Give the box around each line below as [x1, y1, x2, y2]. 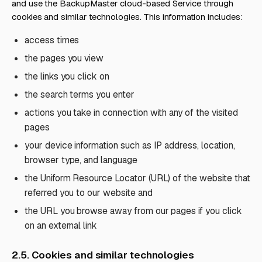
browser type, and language [25, 154, 137, 166]
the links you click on [25, 70, 109, 82]
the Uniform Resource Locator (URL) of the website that [25, 172, 250, 184]
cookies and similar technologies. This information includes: [12, 11, 243, 22]
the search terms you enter [25, 88, 135, 101]
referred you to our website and [25, 187, 153, 199]
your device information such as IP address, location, [25, 139, 235, 151]
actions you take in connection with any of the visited [25, 106, 238, 119]
